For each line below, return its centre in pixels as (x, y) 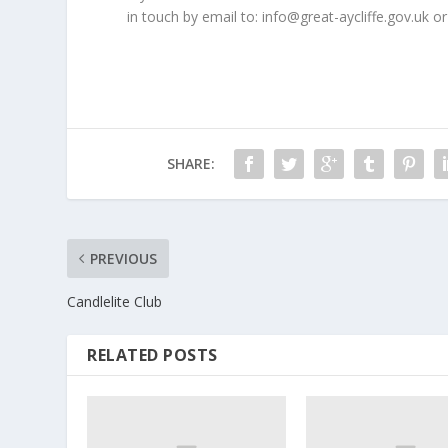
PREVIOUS (124, 259)
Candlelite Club (115, 302)
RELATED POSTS (152, 355)
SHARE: (190, 164)
